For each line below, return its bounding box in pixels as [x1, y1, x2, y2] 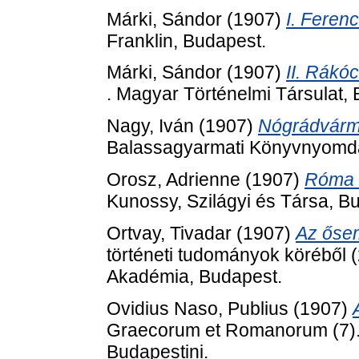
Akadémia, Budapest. [107, 265, 282, 287]
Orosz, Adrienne [107, 169, 240, 190]
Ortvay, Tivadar [107, 222, 232, 244]
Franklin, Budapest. [107, 30, 266, 51]
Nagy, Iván [107, 115, 194, 137]
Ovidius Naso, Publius [107, 297, 288, 319]
